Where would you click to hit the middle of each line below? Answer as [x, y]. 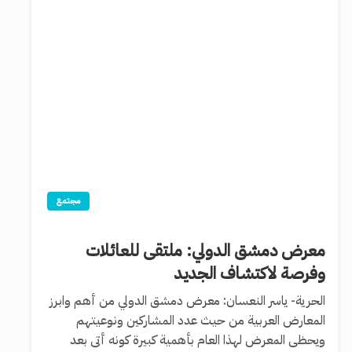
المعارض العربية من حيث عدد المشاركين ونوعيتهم [200, 321]
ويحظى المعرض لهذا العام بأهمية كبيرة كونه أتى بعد [197, 341]
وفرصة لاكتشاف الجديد [249, 274]
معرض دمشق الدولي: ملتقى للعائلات [205, 251]
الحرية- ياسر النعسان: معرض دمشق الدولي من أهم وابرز [187, 301]
